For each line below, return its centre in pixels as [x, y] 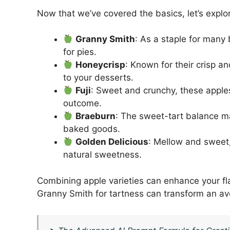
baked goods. [92, 129]
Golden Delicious [112, 142]
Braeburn [96, 116]
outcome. [82, 103]
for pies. [80, 52]
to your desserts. [98, 78]
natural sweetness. [102, 155]
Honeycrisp [101, 65]
